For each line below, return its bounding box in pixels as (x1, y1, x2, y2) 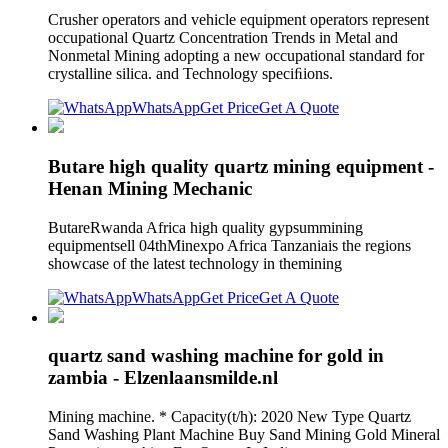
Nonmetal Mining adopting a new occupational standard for (48, 47, 424, 65)
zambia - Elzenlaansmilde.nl (48, 367, 278, 389)
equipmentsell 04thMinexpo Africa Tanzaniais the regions (48, 236, 411, 254)
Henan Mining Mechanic (48, 177, 252, 199)
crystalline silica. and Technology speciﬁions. (48, 65, 333, 83)
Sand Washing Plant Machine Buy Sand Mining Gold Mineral (48, 425, 440, 443)
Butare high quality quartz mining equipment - (48, 155, 434, 177)
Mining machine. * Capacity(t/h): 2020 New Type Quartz (48, 407, 411, 425)
